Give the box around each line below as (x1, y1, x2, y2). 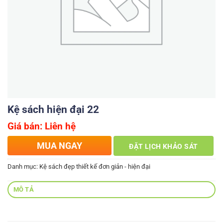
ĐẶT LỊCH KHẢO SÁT (129, 142, 198, 151)
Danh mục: (7, 163, 39, 171)
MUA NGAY (37, 140, 82, 151)
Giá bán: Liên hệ (7, 120, 76, 132)
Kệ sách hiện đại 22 (7, 104, 99, 116)
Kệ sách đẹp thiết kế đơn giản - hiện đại (39, 163, 150, 171)
